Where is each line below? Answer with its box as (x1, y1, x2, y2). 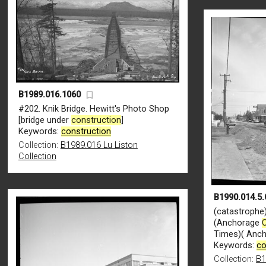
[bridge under (18, 115, 71, 126)
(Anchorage (214, 217, 262, 228)
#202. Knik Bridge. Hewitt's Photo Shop (18, 104, 169, 115)
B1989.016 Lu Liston (60, 140, 138, 151)
